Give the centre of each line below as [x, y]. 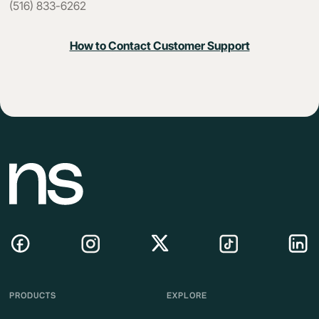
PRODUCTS [33, 296]
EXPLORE [187, 296]
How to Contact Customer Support [159, 46]
